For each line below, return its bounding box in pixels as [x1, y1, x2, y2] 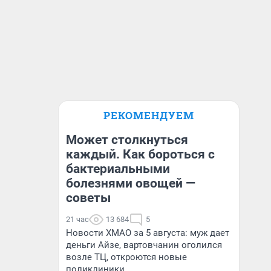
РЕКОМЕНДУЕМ [103, 108, 194, 122]
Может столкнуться [66, 132, 188, 147]
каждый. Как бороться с [66, 147, 215, 162]
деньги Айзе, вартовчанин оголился [66, 240, 222, 250]
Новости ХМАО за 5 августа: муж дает [66, 227, 229, 238]
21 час [66, 215, 89, 224]
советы [66, 191, 111, 205]
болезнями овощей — [66, 176, 195, 191]
